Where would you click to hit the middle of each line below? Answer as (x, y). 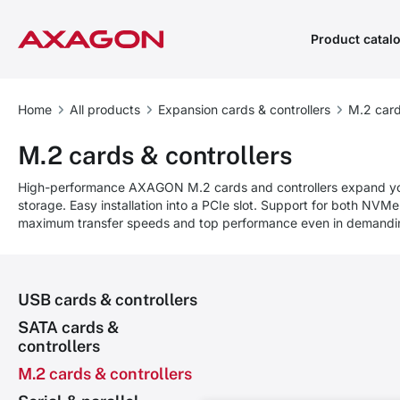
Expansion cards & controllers (244, 109)
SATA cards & (68, 327)
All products (105, 109)
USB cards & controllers (108, 300)
